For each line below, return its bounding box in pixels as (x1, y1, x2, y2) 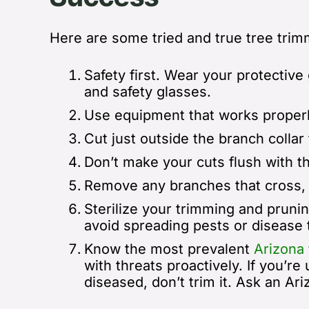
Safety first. (84, 66, 164, 83)
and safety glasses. (84, 83, 211, 100)
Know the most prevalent (84, 240, 254, 257)
